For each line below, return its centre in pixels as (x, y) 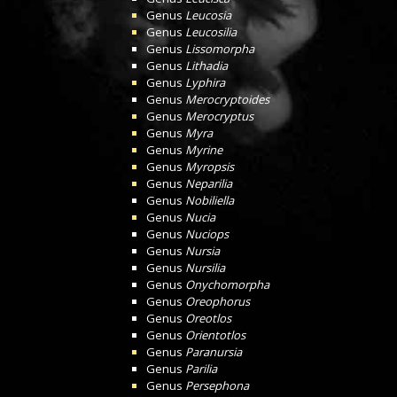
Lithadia (206, 66)
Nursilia (205, 268)
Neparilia (209, 183)
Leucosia (208, 15)
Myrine (204, 150)
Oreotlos (208, 318)
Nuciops (207, 234)
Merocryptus (219, 116)
